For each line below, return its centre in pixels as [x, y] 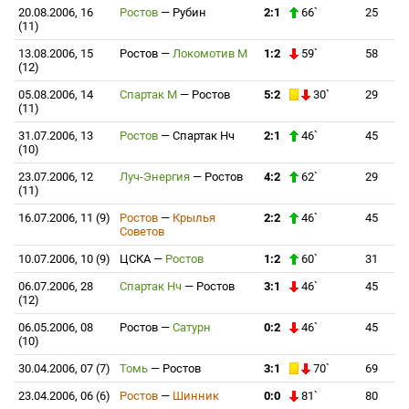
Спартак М [150, 94]
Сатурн [192, 327]
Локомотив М [210, 53]
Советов [142, 231]
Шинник [196, 396]
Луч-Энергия [156, 177]
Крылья [194, 218]
